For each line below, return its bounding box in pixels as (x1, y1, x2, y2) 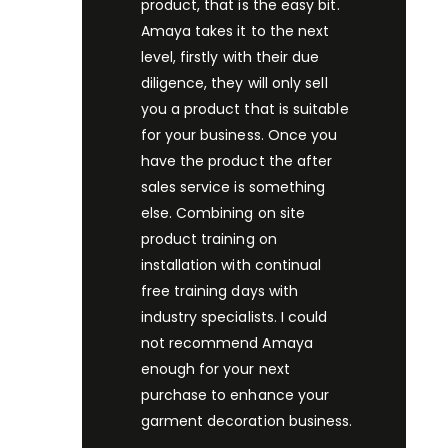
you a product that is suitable (140, 98, 349, 119)
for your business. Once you (140, 124, 338, 145)
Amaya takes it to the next (140, 20, 330, 41)
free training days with (140, 280, 299, 301)
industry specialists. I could (140, 306, 328, 327)
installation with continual (140, 254, 322, 275)
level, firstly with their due (140, 46, 320, 67)
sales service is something (140, 176, 326, 197)
